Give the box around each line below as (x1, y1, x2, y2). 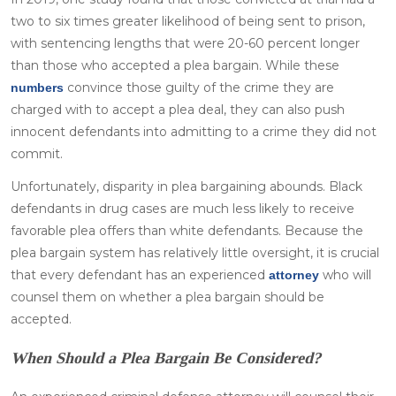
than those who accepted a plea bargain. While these (11, 57, 339, 73)
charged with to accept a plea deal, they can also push (11, 101, 345, 118)
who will (319, 266, 371, 283)
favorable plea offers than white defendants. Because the (11, 222, 363, 239)
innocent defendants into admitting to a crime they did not (11, 123, 377, 140)
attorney (265, 267, 319, 282)
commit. (11, 145, 63, 162)
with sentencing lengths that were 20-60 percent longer (11, 34, 360, 51)
